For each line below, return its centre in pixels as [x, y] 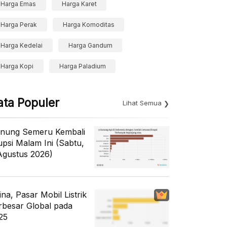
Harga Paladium [82, 66]
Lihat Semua [142, 103]
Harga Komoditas [88, 25]
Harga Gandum [90, 45]
